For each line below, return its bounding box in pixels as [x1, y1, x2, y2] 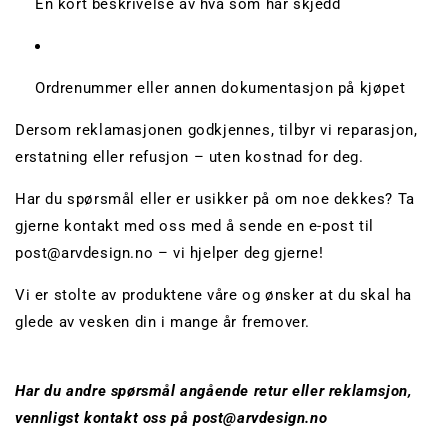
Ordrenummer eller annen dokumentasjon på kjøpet [35, 79, 406, 98]
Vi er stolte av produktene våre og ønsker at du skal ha [15, 286, 413, 305]
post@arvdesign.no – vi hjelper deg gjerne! [15, 244, 324, 263]
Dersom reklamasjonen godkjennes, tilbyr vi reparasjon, [15, 121, 418, 140]
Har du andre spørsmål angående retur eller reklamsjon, [15, 382, 413, 401]
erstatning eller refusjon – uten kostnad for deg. [15, 148, 364, 167]
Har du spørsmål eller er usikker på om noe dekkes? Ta [15, 190, 415, 209]
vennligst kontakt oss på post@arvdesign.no [15, 409, 328, 428]
